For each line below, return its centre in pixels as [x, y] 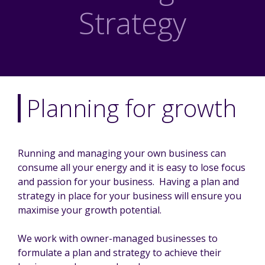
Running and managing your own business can [122, 153]
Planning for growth [132, 108]
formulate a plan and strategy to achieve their [119, 253]
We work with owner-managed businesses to [118, 239]
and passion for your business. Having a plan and [128, 182]
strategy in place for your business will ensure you [130, 196]
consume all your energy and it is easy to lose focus [132, 168]
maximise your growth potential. [90, 210]
